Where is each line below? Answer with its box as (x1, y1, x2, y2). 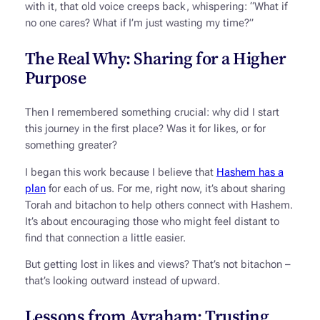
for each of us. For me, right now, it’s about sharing (45, 182, 286, 195)
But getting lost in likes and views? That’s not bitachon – (24, 259, 290, 271)
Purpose (24, 66, 86, 90)
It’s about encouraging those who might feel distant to (24, 215, 279, 228)
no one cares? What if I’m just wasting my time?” (24, 17, 254, 30)
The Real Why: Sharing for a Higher (24, 46, 286, 71)
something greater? (24, 139, 117, 152)
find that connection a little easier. (24, 231, 186, 244)
